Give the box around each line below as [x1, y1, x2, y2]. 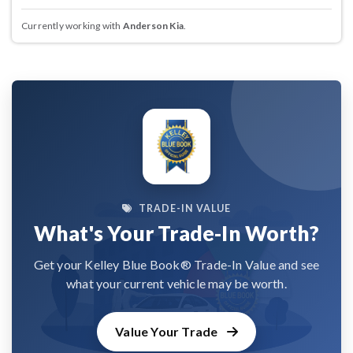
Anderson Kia [122, 20, 184, 32]
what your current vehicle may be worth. [66, 275, 287, 291]
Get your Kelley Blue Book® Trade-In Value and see [33, 256, 320, 272]
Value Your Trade [115, 323, 221, 339]
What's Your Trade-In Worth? [33, 220, 320, 246]
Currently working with [21, 20, 123, 32]
